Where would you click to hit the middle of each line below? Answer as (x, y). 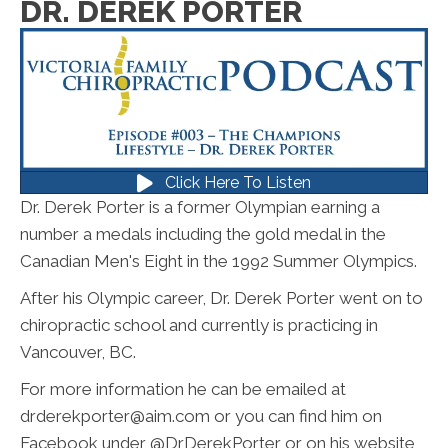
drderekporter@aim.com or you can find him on (201, 416)
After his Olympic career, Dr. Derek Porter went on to (221, 298)
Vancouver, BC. (78, 352)
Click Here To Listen (238, 183)
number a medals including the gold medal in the (203, 234)
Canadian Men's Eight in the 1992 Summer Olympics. (218, 261)
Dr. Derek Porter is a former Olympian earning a (200, 207)
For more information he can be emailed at (183, 389)
